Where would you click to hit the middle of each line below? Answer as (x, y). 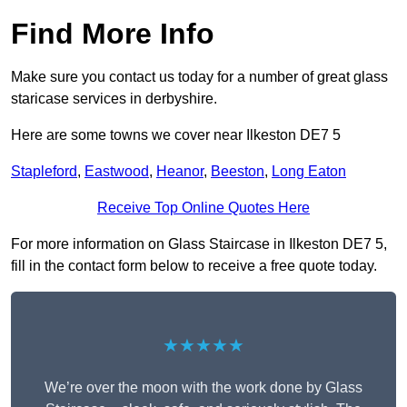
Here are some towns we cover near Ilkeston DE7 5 (176, 135)
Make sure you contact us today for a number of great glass (199, 77)
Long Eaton (309, 172)
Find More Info (113, 34)
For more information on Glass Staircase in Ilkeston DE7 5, (199, 244)
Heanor (180, 172)
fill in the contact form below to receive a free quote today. (194, 266)
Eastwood (117, 172)
